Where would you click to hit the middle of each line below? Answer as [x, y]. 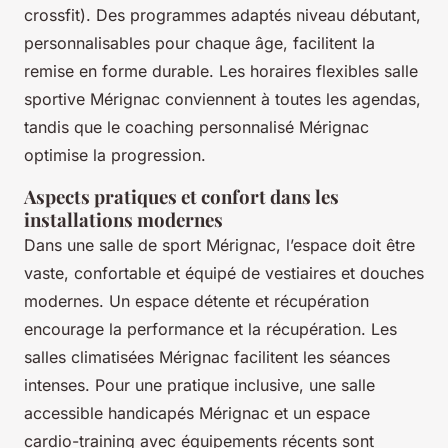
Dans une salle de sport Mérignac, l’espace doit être [219, 244]
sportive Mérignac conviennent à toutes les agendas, [222, 98]
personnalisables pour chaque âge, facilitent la [199, 42]
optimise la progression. [115, 154]
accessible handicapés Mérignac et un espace [197, 412]
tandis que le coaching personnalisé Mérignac [196, 126]
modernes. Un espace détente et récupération [196, 300]
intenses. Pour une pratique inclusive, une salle [199, 384]
